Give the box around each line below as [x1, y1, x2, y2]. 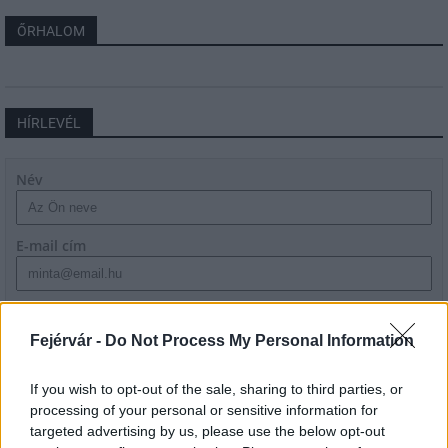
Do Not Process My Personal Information [105, 331, 414, 349]
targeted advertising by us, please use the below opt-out [30, 422, 385, 439]
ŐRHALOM [17, 23, 85, 39]
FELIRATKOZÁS [174, 364, 274, 379]
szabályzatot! [46, 323, 137, 342]
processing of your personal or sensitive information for [30, 401, 378, 418]
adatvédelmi [335, 302, 420, 321]
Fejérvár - [30, 331, 105, 349]
